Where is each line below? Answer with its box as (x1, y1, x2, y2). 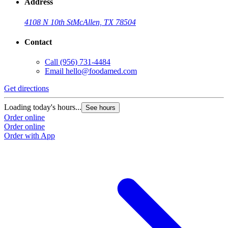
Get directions (4, 84, 49, 93)
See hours (85, 104, 116, 112)
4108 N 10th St (24, 17, 73, 26)
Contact (24, 37, 52, 46)
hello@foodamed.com (66, 67, 137, 76)
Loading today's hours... (4, 103, 81, 112)
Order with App (4, 131, 55, 140)
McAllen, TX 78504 (73, 17, 136, 26)
